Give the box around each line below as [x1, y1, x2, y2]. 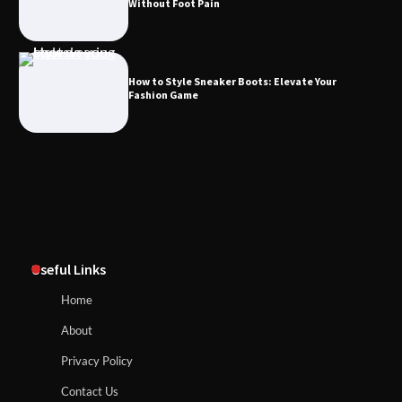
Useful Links [31, 259, 106, 278]
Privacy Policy [61, 353, 133, 368]
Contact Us [61, 383, 118, 398]
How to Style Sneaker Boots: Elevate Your [127, 74, 336, 88]
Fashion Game [127, 87, 198, 101]
